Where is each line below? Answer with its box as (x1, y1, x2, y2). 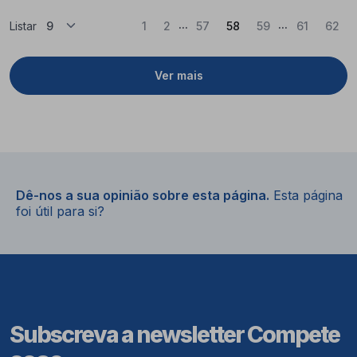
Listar (10, 18, 37, 33)
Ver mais (154, 69, 203, 83)
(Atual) (239, 18, 277, 32)
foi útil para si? (16, 202, 104, 219)
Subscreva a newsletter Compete (10, 320, 339, 348)
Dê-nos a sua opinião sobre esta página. (16, 186, 269, 203)
